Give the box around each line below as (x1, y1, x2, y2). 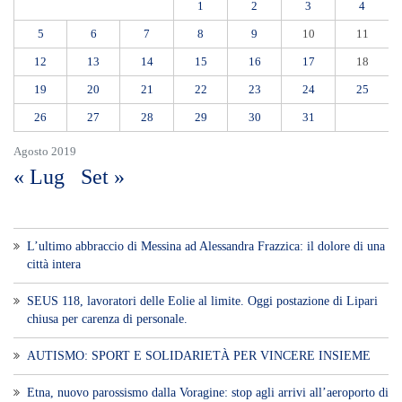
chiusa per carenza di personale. (27, 311, 188, 326)
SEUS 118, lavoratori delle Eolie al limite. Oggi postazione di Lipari (27, 293, 378, 308)
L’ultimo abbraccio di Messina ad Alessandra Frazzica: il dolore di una (27, 239, 385, 253)
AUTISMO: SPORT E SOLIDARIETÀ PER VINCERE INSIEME (27, 348, 371, 363)
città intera (27, 257, 81, 271)
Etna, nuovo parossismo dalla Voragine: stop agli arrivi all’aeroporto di (27, 385, 389, 399)
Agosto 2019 (13, 144, 76, 158)
